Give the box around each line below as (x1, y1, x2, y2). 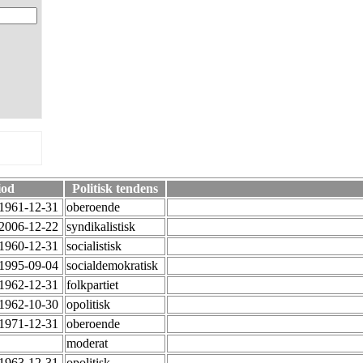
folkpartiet (66, 278, 122, 293)
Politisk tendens (72, 181, 158, 196)
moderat (66, 336, 111, 351)
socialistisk (66, 239, 125, 254)
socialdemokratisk (66, 258, 161, 273)
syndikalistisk (66, 220, 139, 234)
